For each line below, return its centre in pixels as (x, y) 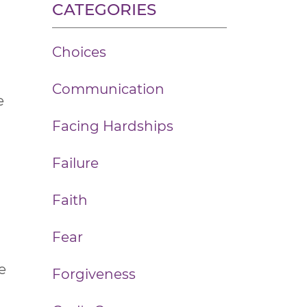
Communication (108, 89)
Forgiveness (94, 274)
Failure (75, 163)
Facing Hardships (113, 126)
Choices (79, 52)
